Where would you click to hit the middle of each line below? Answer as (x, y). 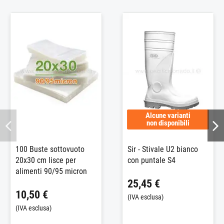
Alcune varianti (168, 116)
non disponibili (168, 123)
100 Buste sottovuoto (50, 149)
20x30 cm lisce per (46, 160)
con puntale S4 (151, 160)
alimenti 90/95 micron (51, 171)
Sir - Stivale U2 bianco (163, 149)
